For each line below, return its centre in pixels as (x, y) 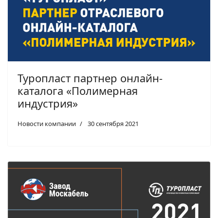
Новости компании (47, 124)
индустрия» (48, 103)
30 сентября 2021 (113, 124)
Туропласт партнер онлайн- (90, 78)
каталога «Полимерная (78, 91)
